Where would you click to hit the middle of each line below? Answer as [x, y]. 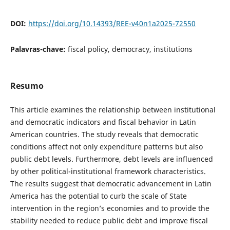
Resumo [27, 85]
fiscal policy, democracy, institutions [130, 49]
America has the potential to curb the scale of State [98, 196]
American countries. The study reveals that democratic [104, 134]
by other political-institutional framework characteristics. [108, 171]
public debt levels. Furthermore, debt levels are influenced [111, 159]
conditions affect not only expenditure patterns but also [106, 146]
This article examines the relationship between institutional [113, 109]
